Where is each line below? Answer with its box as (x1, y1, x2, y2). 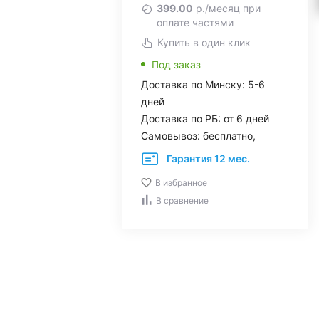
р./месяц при (192, 2, 261, 14)
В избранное (155, 177, 207, 188)
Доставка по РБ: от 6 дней (140, 113, 269, 125)
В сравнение (155, 195, 209, 206)
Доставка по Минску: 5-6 (140, 78, 265, 90)
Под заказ (151, 58, 201, 70)
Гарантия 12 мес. (166, 152, 250, 164)
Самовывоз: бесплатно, (140, 130, 256, 142)
